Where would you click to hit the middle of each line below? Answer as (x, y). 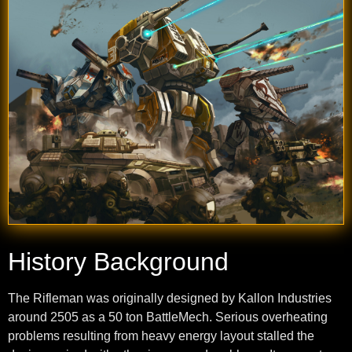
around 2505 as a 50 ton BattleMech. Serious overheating (168, 317)
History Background (118, 262)
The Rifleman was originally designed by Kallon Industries (170, 299)
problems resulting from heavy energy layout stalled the (161, 336)
